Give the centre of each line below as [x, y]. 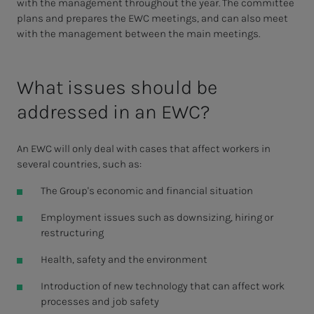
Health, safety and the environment [124, 260]
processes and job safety [100, 302]
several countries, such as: [79, 164]
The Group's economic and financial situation [146, 191]
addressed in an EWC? [114, 112]
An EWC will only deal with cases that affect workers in [144, 149]
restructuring [72, 233]
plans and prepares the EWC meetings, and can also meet [152, 19]
